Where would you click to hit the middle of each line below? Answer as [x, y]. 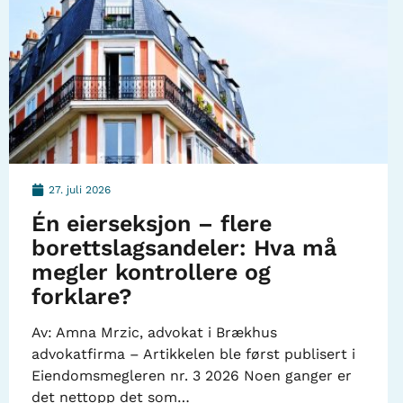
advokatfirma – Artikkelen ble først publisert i [193, 354]
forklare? [82, 296]
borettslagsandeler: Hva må [184, 247]
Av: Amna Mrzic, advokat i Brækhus [154, 332]
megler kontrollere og [151, 272]
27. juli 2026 [80, 189]
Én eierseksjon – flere [152, 223]
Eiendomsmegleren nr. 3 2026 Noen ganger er [192, 375]
